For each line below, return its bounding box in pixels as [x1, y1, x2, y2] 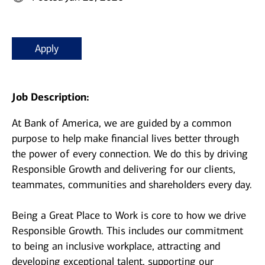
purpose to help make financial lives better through [12, 132, 239, 146]
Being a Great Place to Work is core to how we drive [12, 209, 246, 222]
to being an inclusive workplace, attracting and [12, 240, 220, 253]
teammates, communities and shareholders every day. [12, 178, 252, 192]
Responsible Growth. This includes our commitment [12, 224, 243, 238]
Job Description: [12, 91, 89, 104]
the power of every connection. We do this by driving [12, 147, 248, 161]
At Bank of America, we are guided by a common [12, 117, 231, 130]
